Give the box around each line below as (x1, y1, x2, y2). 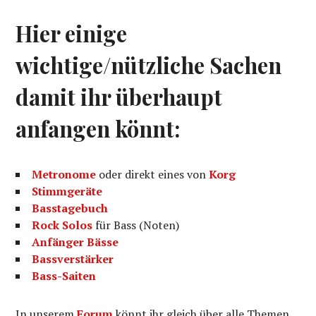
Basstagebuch (32, 200, 109, 216)
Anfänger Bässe (32, 233, 119, 250)
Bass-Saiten (32, 267, 97, 284)
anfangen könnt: (16, 113, 181, 143)
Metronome (32, 166, 97, 182)
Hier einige (16, 18, 128, 48)
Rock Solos (32, 217, 93, 233)
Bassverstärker (32, 250, 114, 267)
